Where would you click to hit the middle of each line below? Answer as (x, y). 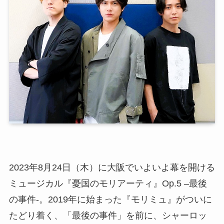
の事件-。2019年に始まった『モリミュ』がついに (110, 199)
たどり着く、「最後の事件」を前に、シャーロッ (108, 215)
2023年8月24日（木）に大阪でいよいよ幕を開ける (112, 167)
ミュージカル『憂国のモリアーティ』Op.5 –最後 (108, 183)
